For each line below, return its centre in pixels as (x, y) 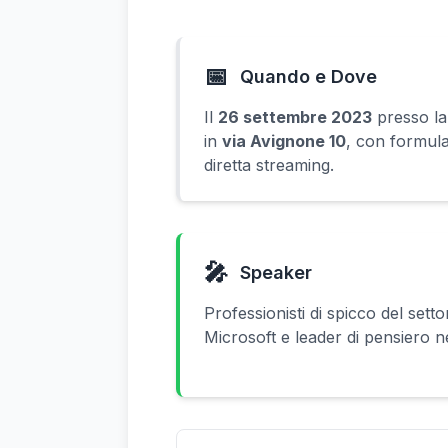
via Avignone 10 (284, 141)
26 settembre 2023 (295, 117)
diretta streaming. (269, 165)
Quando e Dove (308, 76)
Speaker (276, 272)
